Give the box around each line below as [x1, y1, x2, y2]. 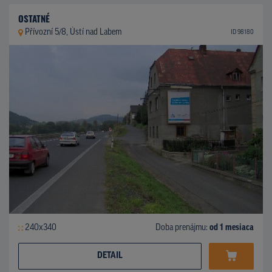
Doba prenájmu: [155, 223, 209, 233]
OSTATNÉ [18, 11, 50, 25]
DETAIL [97, 251, 123, 260]
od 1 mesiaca [209, 223, 254, 233]
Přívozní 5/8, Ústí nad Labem [24, 27, 121, 37]
